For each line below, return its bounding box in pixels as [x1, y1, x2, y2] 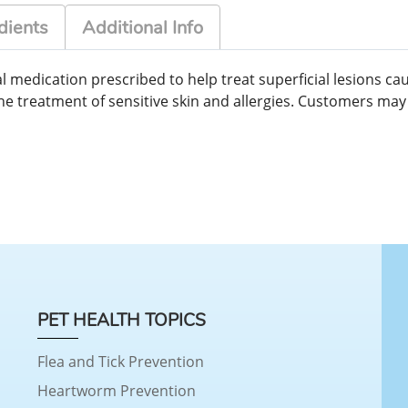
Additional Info [82, 15, 203, 41]
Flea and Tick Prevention [36, 351, 204, 372]
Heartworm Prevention [36, 380, 196, 401]
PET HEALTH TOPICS [36, 308, 206, 332]
